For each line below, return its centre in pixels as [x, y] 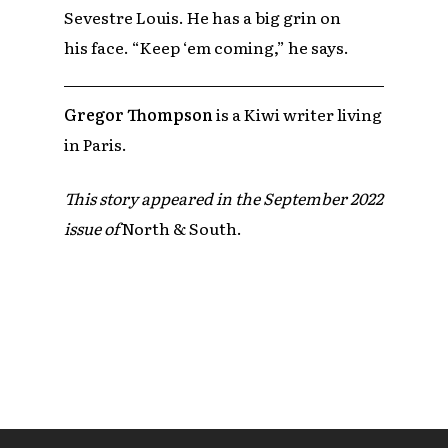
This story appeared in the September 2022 [224, 198]
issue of [92, 228]
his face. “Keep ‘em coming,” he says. [207, 46]
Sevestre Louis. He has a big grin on [203, 16]
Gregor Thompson [139, 114]
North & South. [181, 228]
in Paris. [96, 144]
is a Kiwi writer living [298, 114]
